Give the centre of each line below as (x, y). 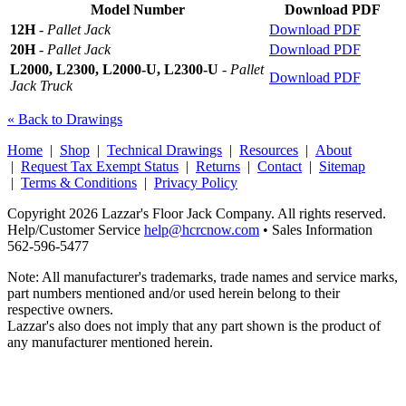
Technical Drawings (164, 150)
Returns (218, 166)
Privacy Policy (196, 182)
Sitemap (342, 166)
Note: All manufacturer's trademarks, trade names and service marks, (203, 276)
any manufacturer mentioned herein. (110, 342)
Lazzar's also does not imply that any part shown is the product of (194, 325)
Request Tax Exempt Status (100, 166)
